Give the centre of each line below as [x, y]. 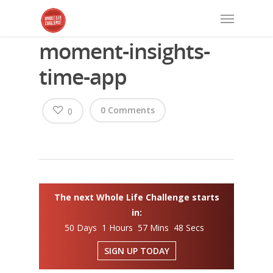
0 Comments [128, 110]
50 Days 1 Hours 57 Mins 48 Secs [136, 228]
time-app [83, 76]
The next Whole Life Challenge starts [136, 197]
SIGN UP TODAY [136, 251]
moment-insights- [124, 51]
